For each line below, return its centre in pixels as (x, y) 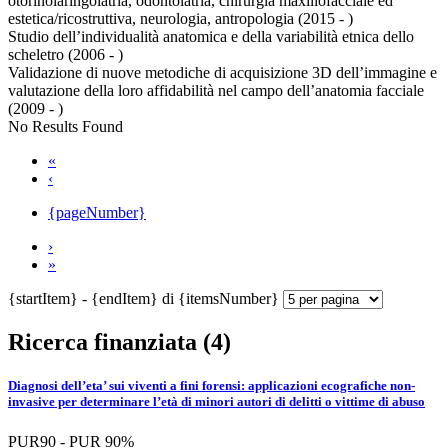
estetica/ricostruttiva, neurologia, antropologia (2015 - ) (180, 19)
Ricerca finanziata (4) (119, 342)
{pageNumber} (97, 213)
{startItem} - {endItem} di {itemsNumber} (145, 299)
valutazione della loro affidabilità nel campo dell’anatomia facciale (216, 91)
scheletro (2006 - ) (65, 55)
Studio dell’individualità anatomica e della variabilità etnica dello (211, 37)
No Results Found (65, 127)
